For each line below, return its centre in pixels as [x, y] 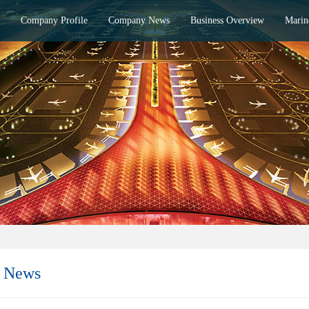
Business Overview [227, 20]
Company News [139, 20]
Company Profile [54, 20]
